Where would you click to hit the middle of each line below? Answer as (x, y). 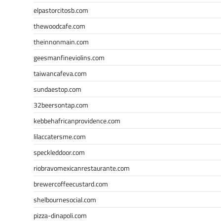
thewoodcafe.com (59, 26)
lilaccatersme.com (60, 136)
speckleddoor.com (59, 152)
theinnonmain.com (61, 41)
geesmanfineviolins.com (69, 57)
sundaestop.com (57, 89)
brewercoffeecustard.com (71, 184)
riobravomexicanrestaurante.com (82, 168)
